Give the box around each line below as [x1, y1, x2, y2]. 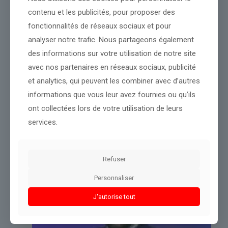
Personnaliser [94, 174, 134, 182]
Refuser [102, 155, 126, 163]
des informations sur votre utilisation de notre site [28, 48, 196, 58]
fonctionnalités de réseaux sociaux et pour [28, 21, 171, 31]
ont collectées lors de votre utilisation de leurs [28, 103, 183, 113]
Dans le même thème [17, 96, 81, 105]
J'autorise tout [93, 192, 135, 201]
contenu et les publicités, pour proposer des [28, 7, 175, 17]
